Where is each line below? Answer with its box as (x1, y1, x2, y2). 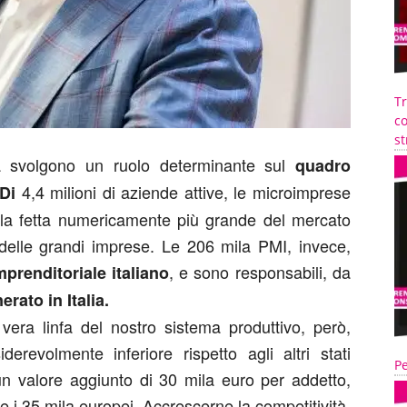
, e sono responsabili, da (168, 260, 352, 283)
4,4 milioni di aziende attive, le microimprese (21, 180, 351, 203)
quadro (295, 154, 351, 177)
